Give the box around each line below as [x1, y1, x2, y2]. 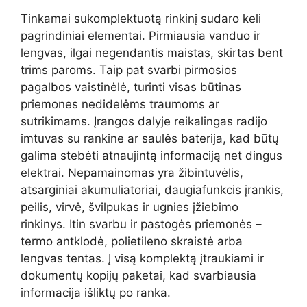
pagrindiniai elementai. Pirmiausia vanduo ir [21, 28, 260, 42]
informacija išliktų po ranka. [21, 285, 171, 299]
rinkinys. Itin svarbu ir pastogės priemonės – [21, 217, 262, 231]
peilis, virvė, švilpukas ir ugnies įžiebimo [21, 199, 238, 214]
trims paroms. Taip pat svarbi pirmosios [21, 62, 237, 77]
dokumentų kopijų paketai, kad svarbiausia [21, 268, 256, 282]
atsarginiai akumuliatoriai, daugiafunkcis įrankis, [21, 182, 284, 197]
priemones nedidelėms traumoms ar [21, 97, 219, 111]
